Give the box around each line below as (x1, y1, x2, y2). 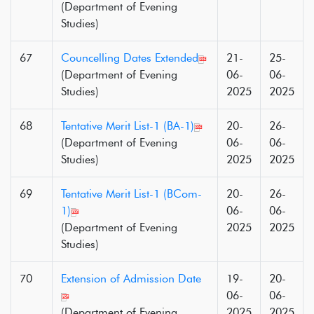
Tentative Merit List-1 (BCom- (61, 187, 202, 200)
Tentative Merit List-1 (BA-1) (61, 119, 194, 132)
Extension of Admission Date (61, 272, 201, 285)
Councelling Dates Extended (61, 51, 198, 64)
